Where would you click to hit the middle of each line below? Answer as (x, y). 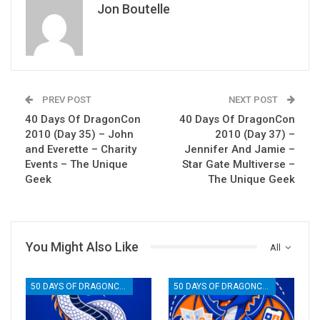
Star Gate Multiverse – (239, 164)
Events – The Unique (76, 164)
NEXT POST (254, 99)
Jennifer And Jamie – (240, 149)
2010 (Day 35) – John (79, 134)
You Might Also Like (82, 246)
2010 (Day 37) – (255, 134)
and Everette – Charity (81, 149)
